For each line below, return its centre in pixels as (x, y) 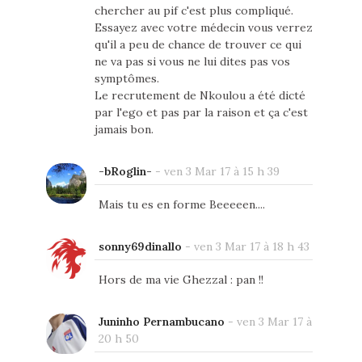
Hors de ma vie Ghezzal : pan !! (181, 279)
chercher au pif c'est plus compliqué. (194, 10)
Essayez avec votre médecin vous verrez (203, 27)
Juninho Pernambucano (161, 321)
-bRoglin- (125, 171)
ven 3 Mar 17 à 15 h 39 (221, 171)
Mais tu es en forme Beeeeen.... (181, 204)
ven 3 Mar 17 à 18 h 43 (251, 246)
